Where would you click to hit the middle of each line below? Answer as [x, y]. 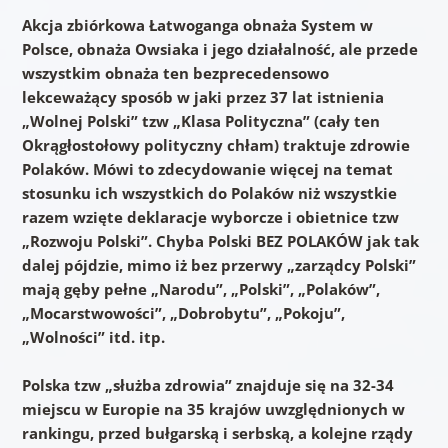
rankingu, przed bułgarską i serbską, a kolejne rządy [217, 432]
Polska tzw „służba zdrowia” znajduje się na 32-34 [207, 384]
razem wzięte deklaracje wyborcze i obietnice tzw [210, 216]
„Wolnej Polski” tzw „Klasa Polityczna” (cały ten [200, 120]
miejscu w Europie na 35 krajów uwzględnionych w [213, 408]
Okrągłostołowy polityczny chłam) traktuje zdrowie [215, 144]
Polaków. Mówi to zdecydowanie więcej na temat [207, 168]
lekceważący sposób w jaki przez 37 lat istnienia [202, 96]
